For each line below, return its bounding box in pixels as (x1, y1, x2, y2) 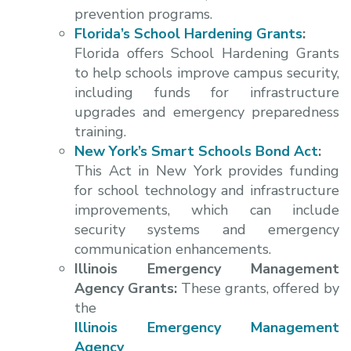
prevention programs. (74, 4, 212, 24)
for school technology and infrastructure (74, 180, 339, 200)
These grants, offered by (181, 278, 339, 298)
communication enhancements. (74, 239, 271, 259)
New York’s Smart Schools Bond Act (74, 141, 318, 161)
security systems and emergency (74, 219, 339, 239)
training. (74, 121, 126, 141)
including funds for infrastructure (74, 82, 339, 102)
